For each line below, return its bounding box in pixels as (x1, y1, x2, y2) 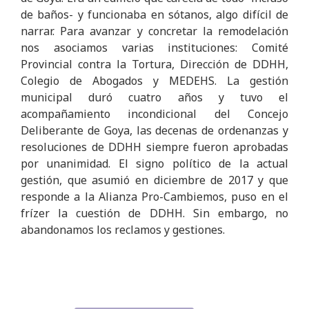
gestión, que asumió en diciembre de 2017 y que (21, 172, 288, 188)
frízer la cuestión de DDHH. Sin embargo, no (21, 206, 288, 221)
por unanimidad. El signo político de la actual (21, 156, 288, 172)
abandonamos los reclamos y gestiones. (21, 222, 225, 238)
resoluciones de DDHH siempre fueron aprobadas (21, 139, 288, 155)
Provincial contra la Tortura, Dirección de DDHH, (21, 57, 288, 72)
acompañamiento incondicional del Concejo (21, 106, 288, 122)
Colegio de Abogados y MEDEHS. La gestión (21, 73, 288, 89)
